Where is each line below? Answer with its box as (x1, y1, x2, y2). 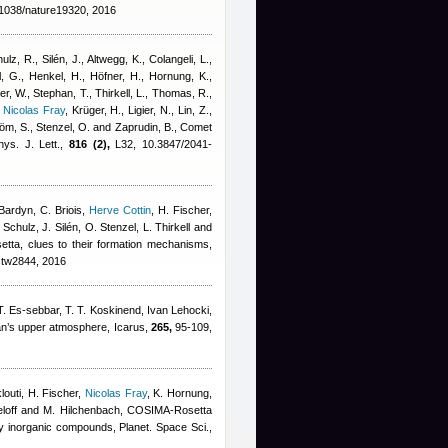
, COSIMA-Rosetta (119, 404, 212, 416)
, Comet (173, 121, 213, 133)
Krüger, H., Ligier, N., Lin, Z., (71, 104, 213, 116)
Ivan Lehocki (146, 304, 209, 316)
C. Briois (40, 204, 82, 216)
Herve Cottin (89, 204, 151, 216)
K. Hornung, (153, 387, 213, 399)
